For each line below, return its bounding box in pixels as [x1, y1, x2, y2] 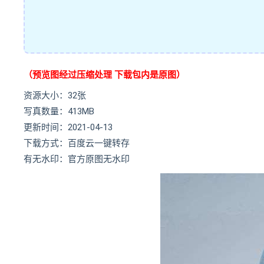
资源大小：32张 [24, 90, 86, 101]
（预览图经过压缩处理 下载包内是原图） [24, 70, 185, 80]
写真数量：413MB [24, 106, 94, 117]
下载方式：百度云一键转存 [24, 138, 130, 148]
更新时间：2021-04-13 [24, 122, 113, 133]
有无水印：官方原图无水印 [24, 154, 130, 164]
